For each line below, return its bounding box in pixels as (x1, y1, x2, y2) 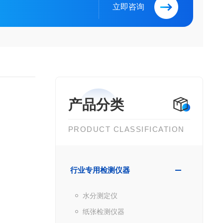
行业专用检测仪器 (70, 166, 130, 174)
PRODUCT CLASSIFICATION (68, 125, 185, 133)
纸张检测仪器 (82, 208, 124, 216)
